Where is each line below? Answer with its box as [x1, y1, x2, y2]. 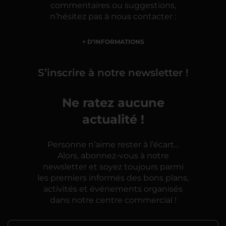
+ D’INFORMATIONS [82, 37, 144, 47]
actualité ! [82, 110, 144, 130]
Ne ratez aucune [62, 93, 164, 113]
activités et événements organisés [43, 183, 183, 195]
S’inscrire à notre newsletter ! [37, 65, 189, 81]
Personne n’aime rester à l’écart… [47, 139, 179, 151]
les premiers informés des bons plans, [37, 172, 189, 184]
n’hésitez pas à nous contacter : [50, 11, 176, 23]
